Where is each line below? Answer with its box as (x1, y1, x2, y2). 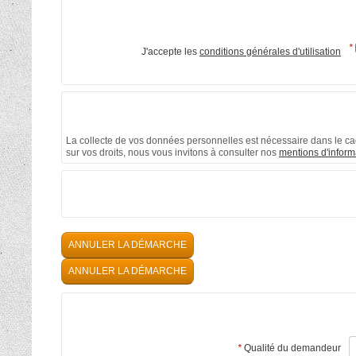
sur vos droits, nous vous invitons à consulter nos (66, 146, 279, 158)
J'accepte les (141, 46, 199, 58)
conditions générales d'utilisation (199, 46, 341, 58)
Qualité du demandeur (242, 342, 341, 354)
